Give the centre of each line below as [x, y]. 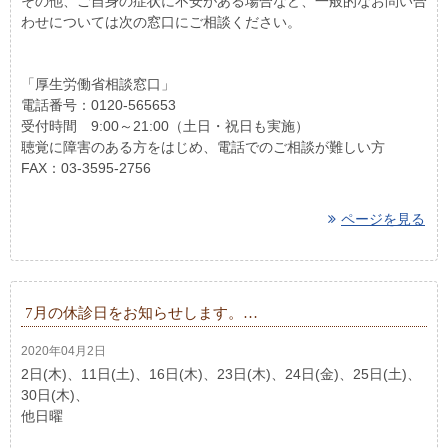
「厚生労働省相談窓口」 [98, 84]
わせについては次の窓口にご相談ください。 [161, 22]
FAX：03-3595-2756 [86, 168]
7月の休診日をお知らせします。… [141, 313]
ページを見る [383, 219]
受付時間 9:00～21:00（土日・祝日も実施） [165, 126]
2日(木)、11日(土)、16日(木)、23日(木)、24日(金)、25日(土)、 [221, 374]
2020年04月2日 [63, 351]
